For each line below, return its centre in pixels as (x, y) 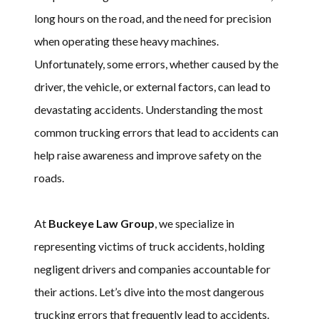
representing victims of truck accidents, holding (150, 246)
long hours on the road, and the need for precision (153, 18)
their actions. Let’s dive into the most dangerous (149, 291)
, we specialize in (194, 223)
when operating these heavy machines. (126, 41)
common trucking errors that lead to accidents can (156, 132)
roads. (49, 177)
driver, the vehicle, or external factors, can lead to (152, 86)
